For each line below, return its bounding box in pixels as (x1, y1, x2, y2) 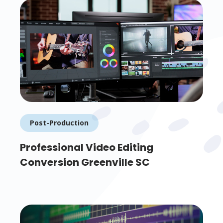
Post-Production (30, 118, 89, 128)
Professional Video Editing (20, 140, 153, 155)
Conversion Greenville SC (20, 155, 150, 170)
